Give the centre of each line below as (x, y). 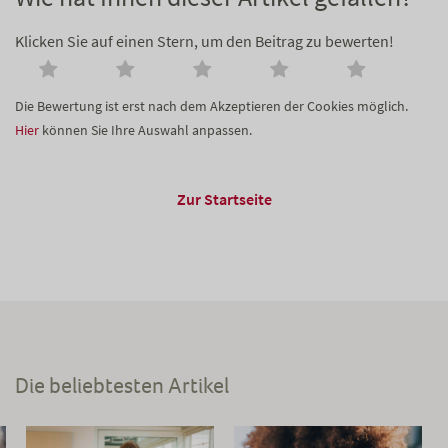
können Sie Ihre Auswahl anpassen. (145, 130)
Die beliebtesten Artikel (122, 386)
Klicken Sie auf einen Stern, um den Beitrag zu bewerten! (204, 41)
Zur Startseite (224, 199)
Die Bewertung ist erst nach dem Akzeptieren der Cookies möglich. (211, 106)
